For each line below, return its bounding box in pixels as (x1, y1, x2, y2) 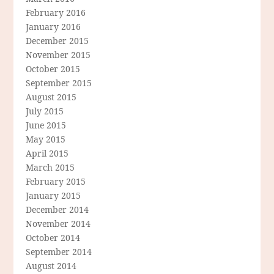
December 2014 (26, 204, 89, 216)
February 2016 (26, 7, 86, 19)
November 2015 (26, 49, 91, 61)
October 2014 (26, 232, 81, 244)
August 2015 (26, 91, 77, 103)
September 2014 (26, 246, 92, 258)
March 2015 (26, 161, 75, 174)
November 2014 (26, 218, 91, 230)
